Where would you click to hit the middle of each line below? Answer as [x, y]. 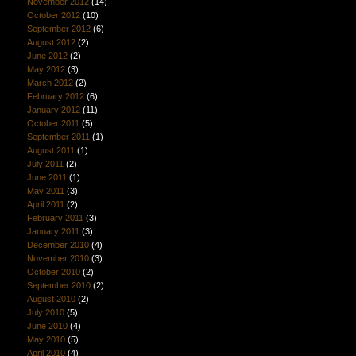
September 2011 [58, 137]
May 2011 [45, 191]
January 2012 [53, 110]
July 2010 [45, 312]
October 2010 [53, 272]
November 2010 [58, 258]
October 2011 [53, 123]
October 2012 [53, 15]
